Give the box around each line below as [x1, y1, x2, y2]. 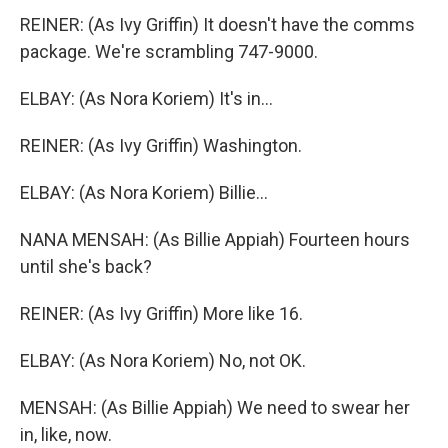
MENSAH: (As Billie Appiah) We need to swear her [20, 397, 410, 418]
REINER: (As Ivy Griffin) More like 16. [20, 303, 303, 324]
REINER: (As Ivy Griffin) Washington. [20, 135, 302, 156]
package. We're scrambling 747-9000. [20, 41, 318, 62]
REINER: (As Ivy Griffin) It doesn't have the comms [20, 14, 415, 35]
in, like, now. [20, 424, 112, 445]
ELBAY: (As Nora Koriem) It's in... [20, 88, 273, 109]
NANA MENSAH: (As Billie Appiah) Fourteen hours [20, 229, 410, 250]
